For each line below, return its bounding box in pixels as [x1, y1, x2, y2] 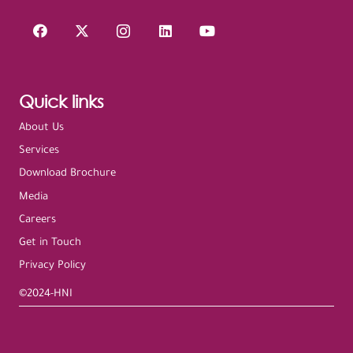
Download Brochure [19, 167, 116, 180]
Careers [19, 214, 56, 226]
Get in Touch [19, 236, 81, 249]
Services [19, 144, 59, 157]
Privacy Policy [19, 259, 86, 272]
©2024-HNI [19, 288, 72, 300]
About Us [19, 121, 64, 134]
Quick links [19, 91, 104, 112]
